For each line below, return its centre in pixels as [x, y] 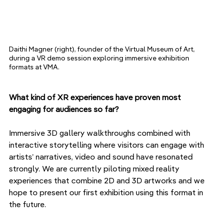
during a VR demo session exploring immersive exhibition [100, 58]
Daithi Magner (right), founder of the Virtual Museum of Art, [103, 49]
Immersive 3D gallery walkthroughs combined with [101, 133]
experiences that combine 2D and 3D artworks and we [108, 181]
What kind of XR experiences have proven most [96, 97]
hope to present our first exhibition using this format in [107, 193]
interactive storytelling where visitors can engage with [108, 145]
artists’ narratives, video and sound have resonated [102, 157]
